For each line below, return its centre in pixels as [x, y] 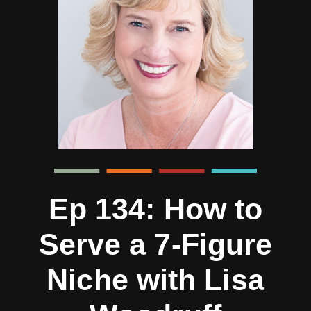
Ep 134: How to [155, 209]
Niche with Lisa [155, 279]
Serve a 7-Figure [155, 244]
